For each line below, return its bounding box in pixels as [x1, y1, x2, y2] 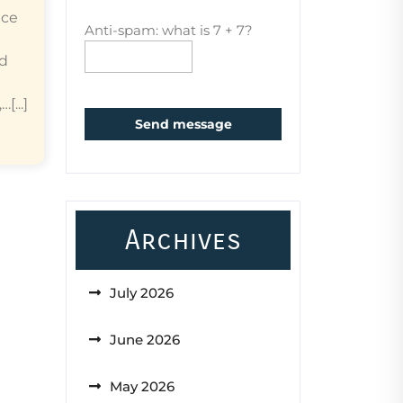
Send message [134, 116, 232, 132]
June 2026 [110, 331, 180, 348]
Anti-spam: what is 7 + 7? [85, 22, 253, 39]
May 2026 [110, 378, 175, 395]
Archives [124, 224, 242, 256]
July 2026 [110, 284, 174, 301]
